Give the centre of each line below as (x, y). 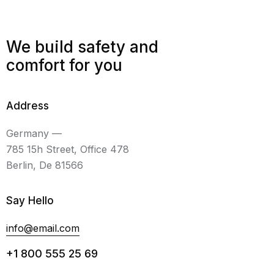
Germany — (34, 133)
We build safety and (82, 47)
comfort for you (64, 65)
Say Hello (30, 201)
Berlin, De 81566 (45, 165)
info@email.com (43, 228)
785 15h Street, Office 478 (68, 149)
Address (28, 106)
